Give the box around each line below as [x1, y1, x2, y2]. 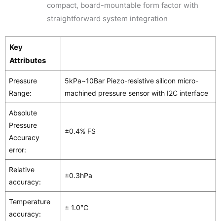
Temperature [9, 197, 50, 206]
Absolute [9, 108, 37, 117]
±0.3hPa [65, 171, 92, 180]
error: [9, 145, 26, 154]
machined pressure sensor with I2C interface [65, 88, 208, 97]
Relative [9, 165, 35, 174]
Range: [9, 88, 32, 97]
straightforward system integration [47, 14, 168, 24]
